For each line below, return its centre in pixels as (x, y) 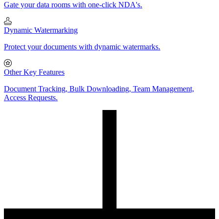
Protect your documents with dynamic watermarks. (82, 47)
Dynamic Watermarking (41, 30)
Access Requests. (31, 98)
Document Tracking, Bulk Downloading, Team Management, (99, 89)
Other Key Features (34, 72)
